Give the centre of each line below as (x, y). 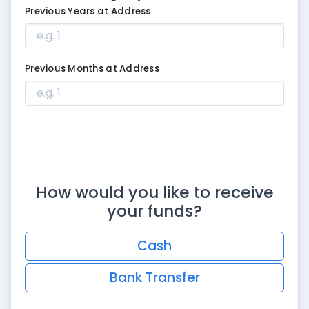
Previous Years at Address (88, 11)
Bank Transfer (154, 277)
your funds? (154, 211)
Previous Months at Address (92, 68)
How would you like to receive (154, 192)
